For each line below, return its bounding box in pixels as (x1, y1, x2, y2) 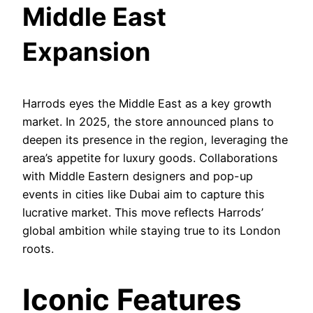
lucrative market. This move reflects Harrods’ (22, 205, 263, 219)
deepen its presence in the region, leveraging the (22, 132, 288, 147)
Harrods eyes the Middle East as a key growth (22, 96, 272, 110)
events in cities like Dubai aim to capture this (22, 187, 265, 201)
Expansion (22, 36, 150, 67)
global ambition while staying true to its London (22, 223, 281, 238)
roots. (22, 241, 54, 256)
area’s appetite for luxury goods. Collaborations (22, 150, 278, 165)
